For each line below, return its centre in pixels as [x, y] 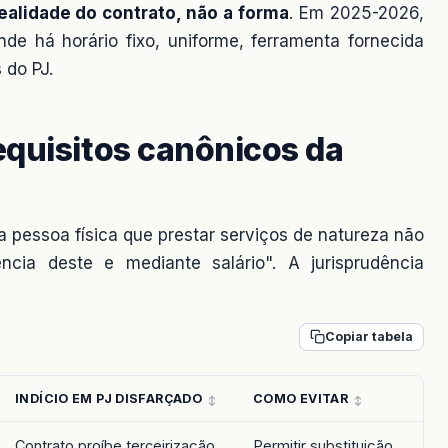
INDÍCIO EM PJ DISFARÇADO [108, 398]
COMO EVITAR [301, 398]
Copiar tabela [369, 336]
